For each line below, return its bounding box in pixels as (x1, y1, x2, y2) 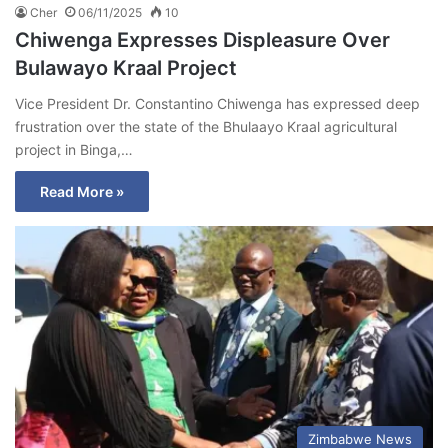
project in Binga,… (15, 140, 133, 158)
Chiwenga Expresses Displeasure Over (15, 27, 390, 52)
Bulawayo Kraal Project (15, 55, 237, 80)
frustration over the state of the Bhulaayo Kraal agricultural (15, 117, 397, 135)
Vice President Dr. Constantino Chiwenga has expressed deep (15, 94, 420, 112)
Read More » (40, 182, 124, 200)
